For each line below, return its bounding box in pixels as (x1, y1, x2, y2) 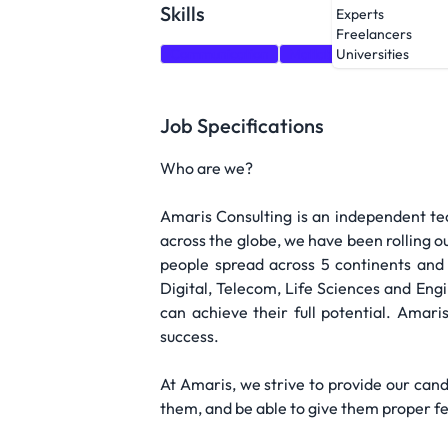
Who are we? (160, 158, 253, 178)
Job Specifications (160, 113, 324, 138)
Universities (336, 45, 409, 64)
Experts (336, 5, 384, 24)
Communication (170, 45, 269, 63)
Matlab (289, 45, 333, 63)
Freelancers (336, 25, 412, 44)
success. (160, 326, 219, 346)
